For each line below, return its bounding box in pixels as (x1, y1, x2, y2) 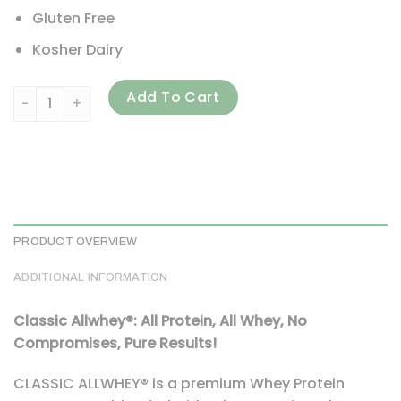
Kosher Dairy (31, 38, 123, 60)
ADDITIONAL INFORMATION (13, 270, 168, 284)
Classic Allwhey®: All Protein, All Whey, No (13, 310, 307, 331)
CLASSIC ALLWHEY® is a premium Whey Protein (13, 373, 345, 395)
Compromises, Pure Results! (13, 332, 217, 354)
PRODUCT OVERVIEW (13, 235, 138, 248)
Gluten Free (31, 8, 115, 30)
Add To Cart (126, 86, 220, 107)
